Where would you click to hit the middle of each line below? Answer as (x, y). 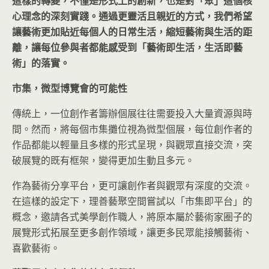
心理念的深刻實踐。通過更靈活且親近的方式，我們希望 (132, 16)
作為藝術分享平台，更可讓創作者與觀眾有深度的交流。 (132, 186)
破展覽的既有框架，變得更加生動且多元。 (103, 160)
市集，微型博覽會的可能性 (70, 88)
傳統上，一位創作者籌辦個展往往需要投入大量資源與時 (132, 113)
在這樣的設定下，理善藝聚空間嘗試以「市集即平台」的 (132, 201)
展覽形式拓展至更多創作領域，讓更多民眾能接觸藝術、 (132, 232)
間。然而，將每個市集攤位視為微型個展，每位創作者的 (132, 129)
